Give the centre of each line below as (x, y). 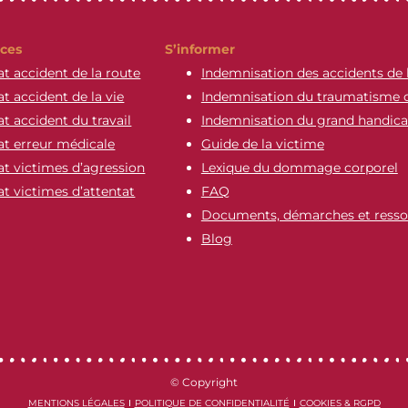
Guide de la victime (262, 143)
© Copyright (204, 382)
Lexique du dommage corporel (299, 167)
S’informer (199, 49)
